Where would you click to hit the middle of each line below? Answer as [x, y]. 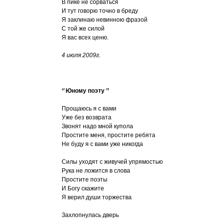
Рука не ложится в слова [96, 171]
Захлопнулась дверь [90, 215]
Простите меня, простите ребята [109, 135]
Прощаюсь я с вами [89, 109]
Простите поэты [85, 180]
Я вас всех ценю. [85, 37]
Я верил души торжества [97, 197]
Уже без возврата [87, 117]
